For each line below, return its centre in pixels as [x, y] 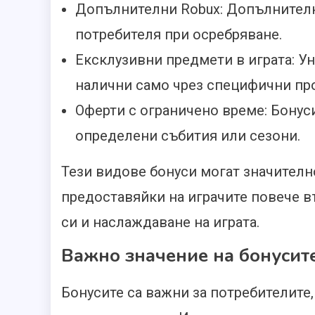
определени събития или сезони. [188, 136]
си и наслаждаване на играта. [160, 223]
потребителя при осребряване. [179, 35]
